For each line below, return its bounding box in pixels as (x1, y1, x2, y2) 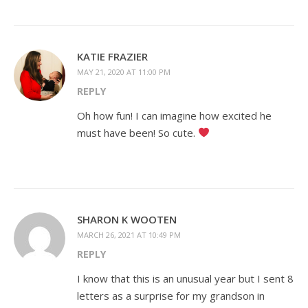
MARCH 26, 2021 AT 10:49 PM (77, 229, 181, 240)
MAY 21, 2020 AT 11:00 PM (77, 66, 170, 77)
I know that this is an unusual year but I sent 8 (77, 271, 294, 285)
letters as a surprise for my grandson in (77, 288, 265, 302)
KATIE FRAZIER (77, 49, 148, 63)
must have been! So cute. (77, 125, 198, 140)
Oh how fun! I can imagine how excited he (77, 108, 272, 122)
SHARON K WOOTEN (77, 212, 177, 226)
